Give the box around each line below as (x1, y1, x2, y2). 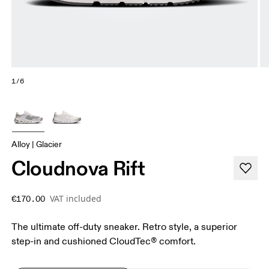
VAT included (50, 192, 102, 204)
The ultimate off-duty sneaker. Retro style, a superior (11, 220, 238, 233)
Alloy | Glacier (11, 139, 62, 150)
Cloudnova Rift (11, 155, 145, 181)
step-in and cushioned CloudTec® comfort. (11, 235, 196, 247)
